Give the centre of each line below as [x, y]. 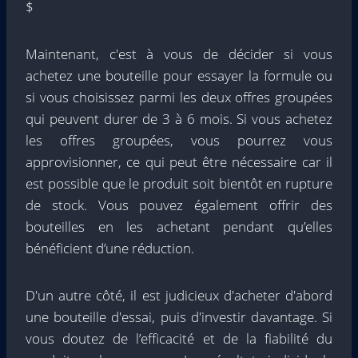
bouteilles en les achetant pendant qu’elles [179, 227]
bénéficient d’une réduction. [110, 248]
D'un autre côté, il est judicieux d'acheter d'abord [179, 295]
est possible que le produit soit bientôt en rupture [179, 183]
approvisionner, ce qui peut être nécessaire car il [179, 162]
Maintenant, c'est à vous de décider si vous [179, 54]
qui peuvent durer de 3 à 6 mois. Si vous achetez [179, 119]
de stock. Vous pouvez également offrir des [179, 205]
